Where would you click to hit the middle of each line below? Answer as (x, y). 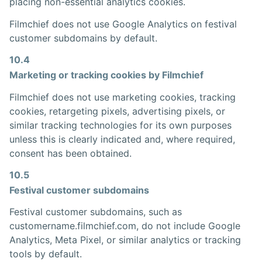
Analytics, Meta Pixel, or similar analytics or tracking (125, 240)
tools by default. (46, 254)
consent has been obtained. (70, 153)
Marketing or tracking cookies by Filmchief (106, 75)
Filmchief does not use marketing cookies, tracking (123, 97)
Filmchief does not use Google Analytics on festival (123, 24)
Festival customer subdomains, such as (96, 212)
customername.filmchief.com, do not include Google (125, 226)
